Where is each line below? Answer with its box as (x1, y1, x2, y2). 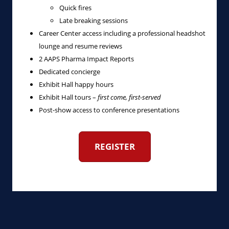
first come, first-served (98, 93, 161, 102)
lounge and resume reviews (39, 41, 122, 51)
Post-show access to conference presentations (39, 105, 179, 114)
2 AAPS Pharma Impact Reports (39, 54, 134, 63)
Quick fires (59, 3, 91, 12)
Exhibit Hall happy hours (39, 80, 113, 89)
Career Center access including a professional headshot (39, 29, 205, 38)
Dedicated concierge (39, 67, 100, 76)
